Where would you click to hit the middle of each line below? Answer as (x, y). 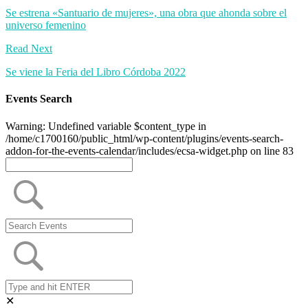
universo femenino (46, 25)
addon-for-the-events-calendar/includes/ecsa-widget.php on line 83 (150, 151)
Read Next (29, 49)
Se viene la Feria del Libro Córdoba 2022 (96, 72)
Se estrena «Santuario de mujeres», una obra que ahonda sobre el (146, 13)
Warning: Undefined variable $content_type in (106, 126)
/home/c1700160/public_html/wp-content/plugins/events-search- (144, 138)
